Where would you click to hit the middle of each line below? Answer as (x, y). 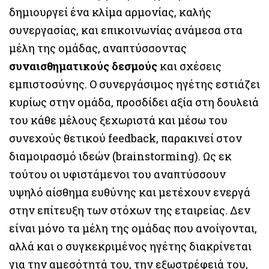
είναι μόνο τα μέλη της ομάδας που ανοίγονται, (133, 228)
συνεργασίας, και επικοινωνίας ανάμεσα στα (126, 30)
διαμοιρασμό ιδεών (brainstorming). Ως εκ (120, 156)
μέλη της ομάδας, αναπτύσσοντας (98, 48)
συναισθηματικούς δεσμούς (83, 66)
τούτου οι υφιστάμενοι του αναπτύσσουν (117, 174)
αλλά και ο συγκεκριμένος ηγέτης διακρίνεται (130, 246)
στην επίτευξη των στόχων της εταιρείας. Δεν (130, 210)
